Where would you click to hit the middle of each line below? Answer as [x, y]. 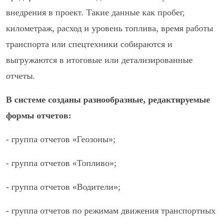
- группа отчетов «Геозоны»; [61, 139]
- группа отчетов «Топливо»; [61, 163]
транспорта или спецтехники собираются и [89, 44]
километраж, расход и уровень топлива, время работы [110, 28]
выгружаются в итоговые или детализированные [99, 60]
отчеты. [21, 76]
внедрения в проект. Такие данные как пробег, [95, 12]
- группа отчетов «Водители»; [63, 187]
